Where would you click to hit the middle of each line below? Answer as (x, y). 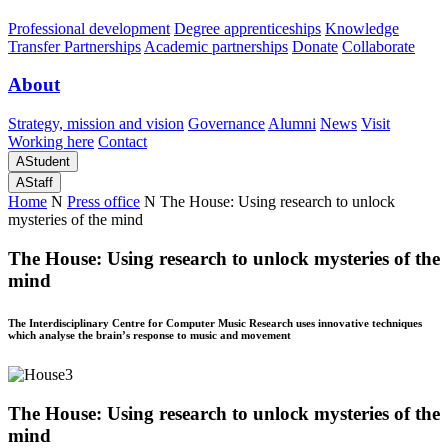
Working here (51, 142)
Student (47, 162)
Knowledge (362, 28)
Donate (315, 46)
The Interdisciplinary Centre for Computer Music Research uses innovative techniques (215, 322)
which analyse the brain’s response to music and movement (149, 334)
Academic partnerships (216, 46)
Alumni (292, 124)
